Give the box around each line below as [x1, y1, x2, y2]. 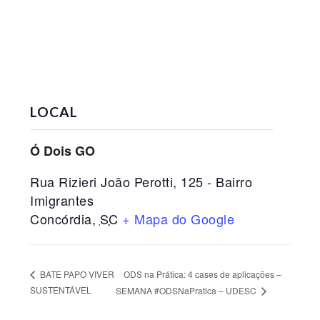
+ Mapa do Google [122, 209, 235, 228]
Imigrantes [30, 191, 94, 209]
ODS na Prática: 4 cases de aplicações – [123, 267, 281, 280]
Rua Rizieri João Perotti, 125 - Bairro [30, 172, 253, 191]
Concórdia [30, 209, 92, 228]
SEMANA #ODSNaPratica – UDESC [115, 284, 259, 297]
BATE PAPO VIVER [38, 268, 115, 281]
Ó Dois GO [30, 141, 96, 160]
